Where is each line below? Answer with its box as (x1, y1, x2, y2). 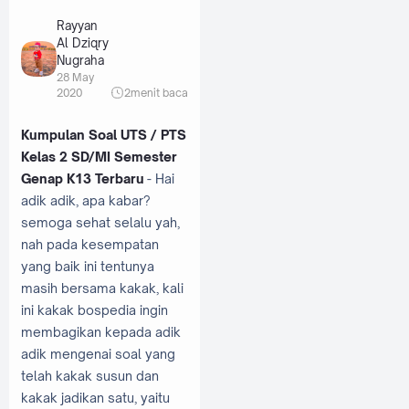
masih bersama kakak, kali (21, 279, 184, 296)
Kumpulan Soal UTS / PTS (21, 126, 186, 142)
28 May (57, 69, 94, 84)
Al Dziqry (57, 35, 109, 50)
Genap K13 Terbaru (21, 170, 144, 186)
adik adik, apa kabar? (21, 192, 151, 208)
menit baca (131, 85, 188, 100)
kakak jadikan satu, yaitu (21, 389, 170, 405)
